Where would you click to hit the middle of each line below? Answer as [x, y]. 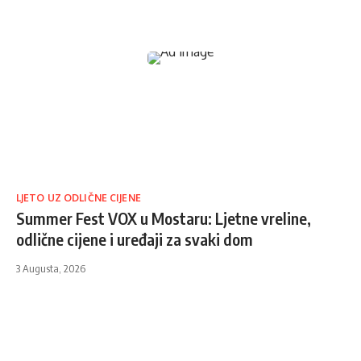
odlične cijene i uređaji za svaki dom [135, 239]
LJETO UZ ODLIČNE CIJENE [79, 198]
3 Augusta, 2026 [51, 269]
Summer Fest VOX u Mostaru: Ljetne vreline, [164, 218]
